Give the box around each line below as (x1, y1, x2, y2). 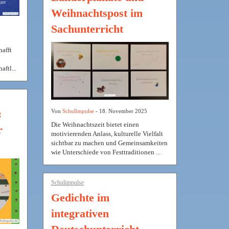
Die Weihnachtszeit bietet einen (51, 121, 139, 129)
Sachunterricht (51, 22, 123, 35)
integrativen (51, 207, 109, 220)
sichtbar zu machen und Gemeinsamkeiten (51, 139, 168, 147)
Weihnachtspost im (51, 6, 143, 19)
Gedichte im (51, 191, 109, 204)
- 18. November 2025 (94, 108, 147, 114)
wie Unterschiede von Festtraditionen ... (51, 148, 161, 156)
